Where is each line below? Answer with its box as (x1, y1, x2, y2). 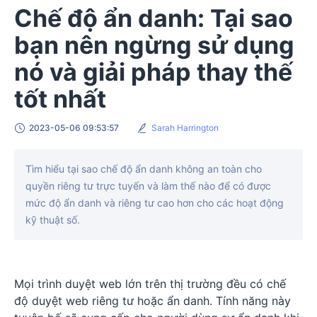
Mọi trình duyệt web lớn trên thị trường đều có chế (14, 277, 286, 292)
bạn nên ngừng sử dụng (14, 30, 294, 60)
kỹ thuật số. (25, 214, 80, 226)
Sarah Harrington (151, 122, 219, 134)
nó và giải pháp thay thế (14, 57, 292, 87)
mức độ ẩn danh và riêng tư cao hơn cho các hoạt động (25, 197, 284, 209)
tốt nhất (14, 84, 106, 114)
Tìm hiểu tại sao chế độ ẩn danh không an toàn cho (25, 163, 262, 175)
